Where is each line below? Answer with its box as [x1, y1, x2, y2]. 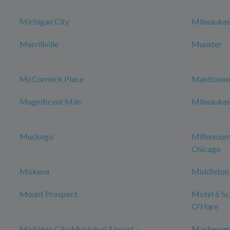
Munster [191, 39, 222, 49]
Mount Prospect [20, 189, 78, 199]
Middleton [191, 166, 229, 176]
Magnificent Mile [20, 97, 81, 106]
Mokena [20, 166, 49, 176]
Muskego [20, 131, 53, 141]
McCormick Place [20, 74, 84, 84]
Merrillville [20, 39, 59, 49]
